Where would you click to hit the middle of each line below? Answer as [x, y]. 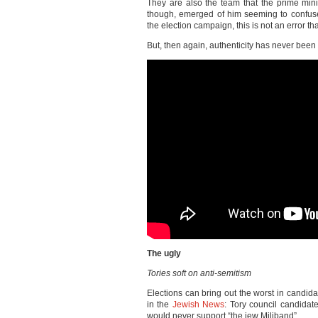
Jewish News [198, 305]
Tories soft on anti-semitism [199, 273]
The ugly [164, 253]
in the [160, 305]
